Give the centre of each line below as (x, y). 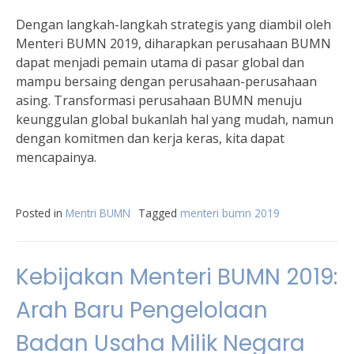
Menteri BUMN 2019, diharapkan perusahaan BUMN (173, 43)
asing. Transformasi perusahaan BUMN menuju (159, 100)
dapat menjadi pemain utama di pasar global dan (160, 62)
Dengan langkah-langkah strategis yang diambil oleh (173, 24)
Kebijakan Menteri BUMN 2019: (177, 277)
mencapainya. (56, 157)
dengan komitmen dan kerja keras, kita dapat (150, 138)
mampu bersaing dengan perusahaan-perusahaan (166, 81)
